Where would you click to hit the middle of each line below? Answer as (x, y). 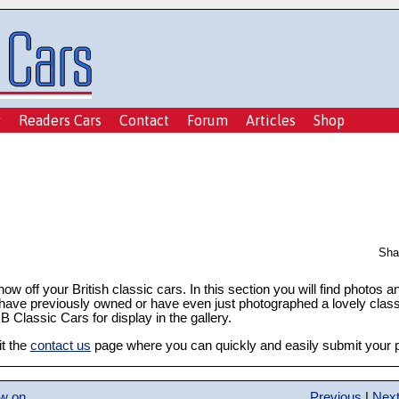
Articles (271, 120)
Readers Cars (60, 120)
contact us (61, 346)
